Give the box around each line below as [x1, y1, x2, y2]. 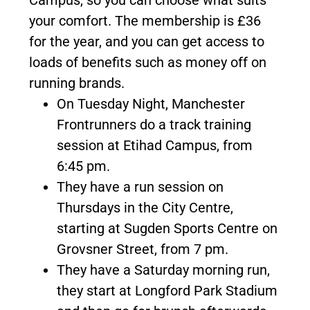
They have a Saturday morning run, [57, 262, 270, 278]
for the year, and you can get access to [29, 33, 264, 50]
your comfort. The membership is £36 [29, 12, 261, 29]
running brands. [29, 75, 125, 91]
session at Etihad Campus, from [57, 137, 253, 154]
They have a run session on [57, 179, 224, 195]
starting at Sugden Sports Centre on [57, 220, 277, 237]
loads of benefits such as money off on [29, 54, 266, 71]
